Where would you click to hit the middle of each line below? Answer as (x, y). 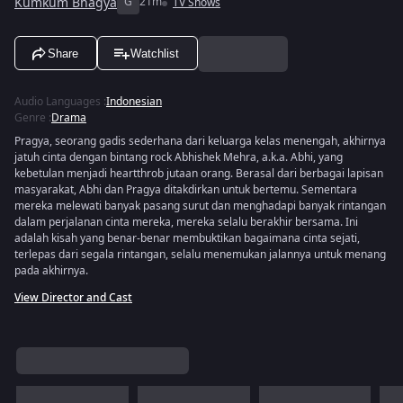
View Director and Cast (73, 298)
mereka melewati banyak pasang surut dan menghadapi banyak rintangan (200, 206)
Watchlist (155, 53)
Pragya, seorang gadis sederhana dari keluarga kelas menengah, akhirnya (200, 141)
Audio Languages (58, 102)
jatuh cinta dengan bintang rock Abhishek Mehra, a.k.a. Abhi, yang (179, 157)
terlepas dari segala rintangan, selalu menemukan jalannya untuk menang (200, 255)
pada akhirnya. (51, 271)
